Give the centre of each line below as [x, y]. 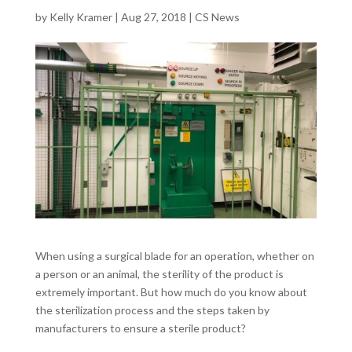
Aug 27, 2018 [153, 16]
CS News [217, 16]
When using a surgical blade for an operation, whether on [174, 255]
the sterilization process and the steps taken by [152, 310]
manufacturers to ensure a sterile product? [140, 328]
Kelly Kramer [81, 16]
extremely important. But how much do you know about [171, 291]
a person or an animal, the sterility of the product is [159, 273]
